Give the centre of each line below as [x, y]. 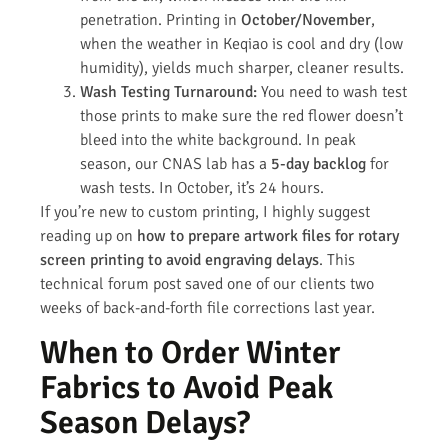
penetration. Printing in [160, 20]
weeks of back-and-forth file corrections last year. [207, 308]
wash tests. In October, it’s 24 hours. [202, 188]
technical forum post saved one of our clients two [207, 284]
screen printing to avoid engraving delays [179, 260]
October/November [306, 20]
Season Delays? [145, 422]
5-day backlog [318, 164]
